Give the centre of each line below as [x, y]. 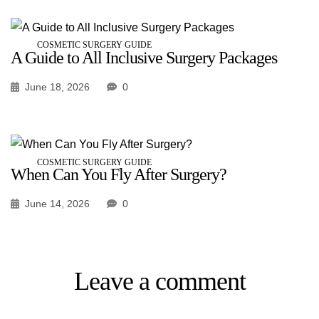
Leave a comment [159, 281]
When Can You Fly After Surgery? [119, 174]
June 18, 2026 [57, 87]
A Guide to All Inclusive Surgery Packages [144, 57]
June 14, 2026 [57, 203]
